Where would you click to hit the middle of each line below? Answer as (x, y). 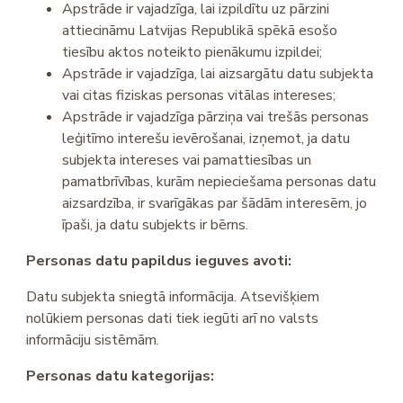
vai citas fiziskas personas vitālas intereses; (199, 96)
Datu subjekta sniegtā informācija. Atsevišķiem (173, 297)
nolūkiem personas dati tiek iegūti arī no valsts (173, 319)
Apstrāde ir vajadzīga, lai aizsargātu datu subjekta (218, 74)
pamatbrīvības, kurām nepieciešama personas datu (219, 182)
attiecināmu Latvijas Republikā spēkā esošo (200, 31)
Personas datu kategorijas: (121, 376)
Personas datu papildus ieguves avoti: (159, 261)
